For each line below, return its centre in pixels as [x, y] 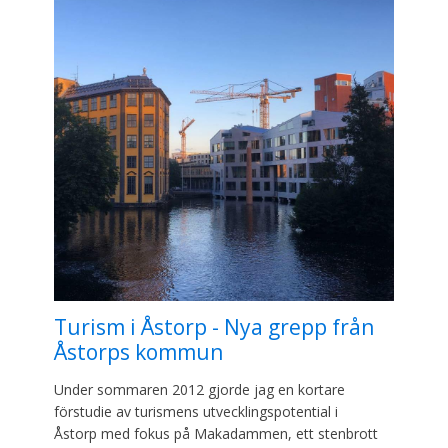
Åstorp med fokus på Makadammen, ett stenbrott [216, 433]
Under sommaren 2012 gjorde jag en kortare [199, 389]
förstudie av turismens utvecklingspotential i [196, 411]
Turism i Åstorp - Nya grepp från [214, 326]
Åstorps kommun [138, 351]
